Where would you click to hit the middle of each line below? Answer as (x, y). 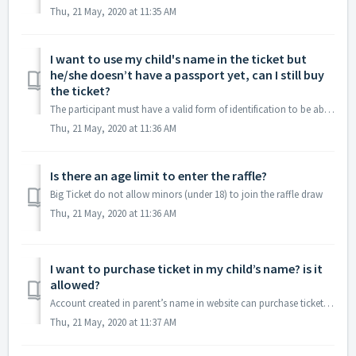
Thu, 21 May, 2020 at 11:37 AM (113, 323)
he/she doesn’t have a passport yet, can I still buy (187, 75)
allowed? (75, 285)
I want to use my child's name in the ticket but (178, 59)
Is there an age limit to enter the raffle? (159, 176)
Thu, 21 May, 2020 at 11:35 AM (113, 12)
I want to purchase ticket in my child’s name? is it (186, 269)
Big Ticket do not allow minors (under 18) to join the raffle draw (186, 195)
